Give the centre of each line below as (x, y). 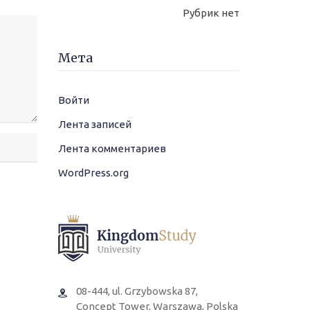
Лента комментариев (112, 148)
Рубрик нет (211, 13)
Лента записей (94, 124)
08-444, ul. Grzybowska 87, (137, 291)
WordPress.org (93, 173)
